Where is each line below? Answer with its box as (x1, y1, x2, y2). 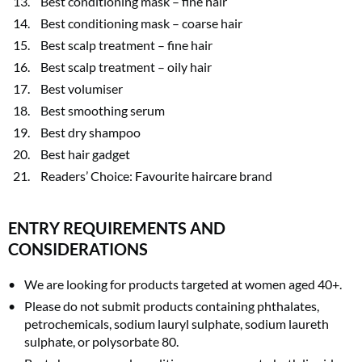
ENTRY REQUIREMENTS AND (8, 217, 225, 238)
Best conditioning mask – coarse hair (40, 15, 242, 31)
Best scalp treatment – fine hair (40, 36, 213, 53)
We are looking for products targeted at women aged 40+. (24, 276, 342, 292)
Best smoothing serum (40, 102, 165, 118)
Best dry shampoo (40, 124, 141, 140)
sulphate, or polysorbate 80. (24, 333, 179, 349)
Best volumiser (40, 80, 123, 96)
